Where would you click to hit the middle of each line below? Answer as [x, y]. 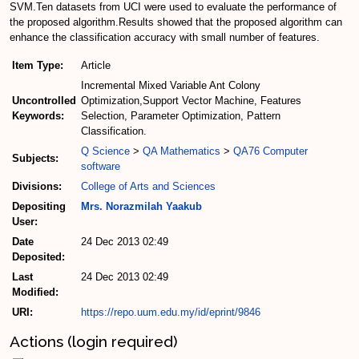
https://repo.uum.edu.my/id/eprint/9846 [171, 313]
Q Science [105, 151]
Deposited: [38, 257]
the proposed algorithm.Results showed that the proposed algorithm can [176, 22]
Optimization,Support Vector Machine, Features [191, 101]
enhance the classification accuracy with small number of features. [165, 38]
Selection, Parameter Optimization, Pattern [181, 116]
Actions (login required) [94, 341]
